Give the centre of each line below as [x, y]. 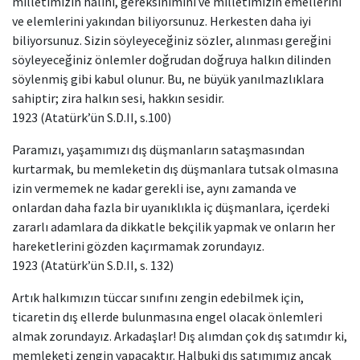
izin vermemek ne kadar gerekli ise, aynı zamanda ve [154, 188]
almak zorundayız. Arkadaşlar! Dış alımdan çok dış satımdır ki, [180, 336]
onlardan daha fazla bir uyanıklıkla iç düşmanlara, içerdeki [171, 207]
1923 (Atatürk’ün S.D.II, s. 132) [93, 265]
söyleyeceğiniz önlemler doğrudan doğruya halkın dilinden [172, 59]
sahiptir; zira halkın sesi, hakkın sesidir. [118, 98]
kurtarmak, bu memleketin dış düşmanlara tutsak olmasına [175, 169]
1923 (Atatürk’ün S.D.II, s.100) [92, 117]
